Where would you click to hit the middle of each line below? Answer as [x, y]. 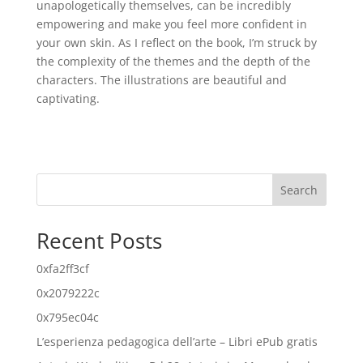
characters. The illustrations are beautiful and [161, 80]
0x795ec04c [67, 317]
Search [299, 190]
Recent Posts [99, 241]
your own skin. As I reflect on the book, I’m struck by [176, 43]
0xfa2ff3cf [62, 269]
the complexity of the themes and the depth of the [173, 61]
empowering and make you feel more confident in [171, 24]
